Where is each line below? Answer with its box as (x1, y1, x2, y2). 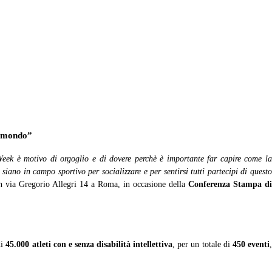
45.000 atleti (5, 240, 51, 249)
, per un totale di (172, 240, 233, 249)
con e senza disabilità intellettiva (53, 240, 173, 249)
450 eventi (232, 240, 270, 249)
